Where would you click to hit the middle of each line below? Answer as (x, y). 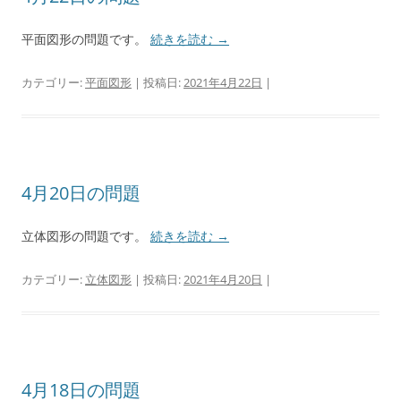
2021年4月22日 (223, 83)
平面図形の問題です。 (86, 39)
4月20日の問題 (81, 193)
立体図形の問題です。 (86, 236)
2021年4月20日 (223, 280)
